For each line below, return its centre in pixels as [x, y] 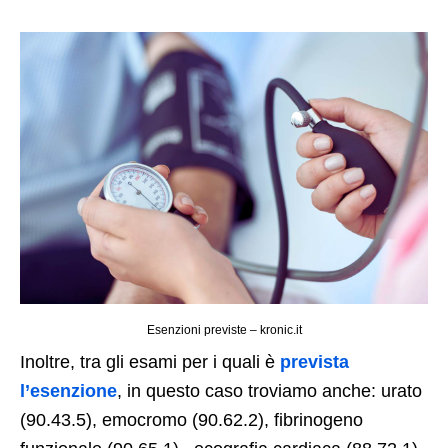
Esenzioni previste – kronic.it [224, 330]
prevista [314, 362]
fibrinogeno [318, 420]
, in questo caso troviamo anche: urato [269, 391]
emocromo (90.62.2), [188, 420]
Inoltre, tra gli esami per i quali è [150, 362]
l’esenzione [68, 391]
